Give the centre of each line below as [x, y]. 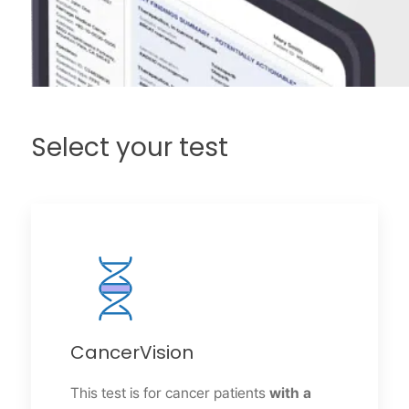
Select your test [129, 149]
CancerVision [131, 354]
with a [290, 393]
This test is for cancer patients [169, 393]
